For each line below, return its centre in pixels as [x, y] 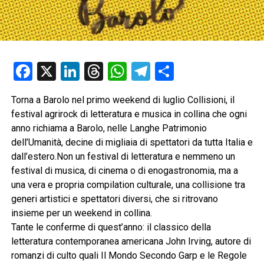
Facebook [71, 71]
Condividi [211, 71]
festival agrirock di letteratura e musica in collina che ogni [129, 114]
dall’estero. [34, 156]
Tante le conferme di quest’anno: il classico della [111, 227]
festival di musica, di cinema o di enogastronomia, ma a [124, 170]
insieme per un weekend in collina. [81, 213]
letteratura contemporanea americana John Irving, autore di [131, 241]
